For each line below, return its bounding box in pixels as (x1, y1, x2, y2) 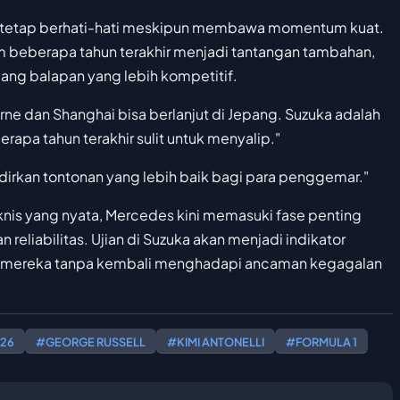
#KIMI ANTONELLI (167, 335, 264, 350)
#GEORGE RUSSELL (36, 335, 146, 350)
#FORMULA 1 (286, 335, 357, 350)
